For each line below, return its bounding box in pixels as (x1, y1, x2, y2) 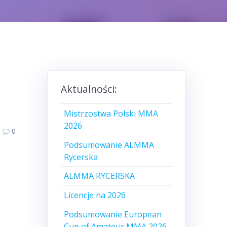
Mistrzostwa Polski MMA (64, 107, 159, 119)
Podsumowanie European (64, 208, 162, 220)
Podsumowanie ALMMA (64, 139, 155, 150)
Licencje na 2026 (64, 190, 126, 201)
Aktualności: (60, 82, 117, 96)
